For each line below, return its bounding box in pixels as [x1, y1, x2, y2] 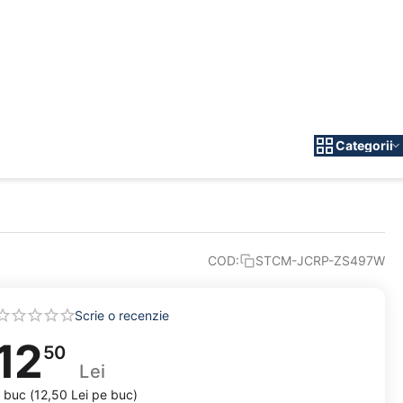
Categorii [336, 137, 393, 153]
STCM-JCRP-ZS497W [255, 253, 385, 268]
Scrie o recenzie [75, 307, 169, 323]
